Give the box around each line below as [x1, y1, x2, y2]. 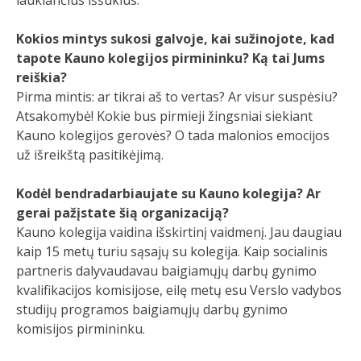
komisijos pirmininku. [16, 320, 145, 338]
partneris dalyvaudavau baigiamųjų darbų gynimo [16, 262, 317, 280]
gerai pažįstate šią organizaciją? [16, 204, 229, 222]
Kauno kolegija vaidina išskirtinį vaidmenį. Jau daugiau [16, 223, 342, 241]
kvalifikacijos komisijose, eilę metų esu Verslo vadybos [16, 281, 342, 299]
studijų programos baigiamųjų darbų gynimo [16, 301, 288, 318]
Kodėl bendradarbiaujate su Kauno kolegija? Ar [16, 185, 321, 202]
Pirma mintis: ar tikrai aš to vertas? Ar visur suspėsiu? [16, 88, 338, 106]
